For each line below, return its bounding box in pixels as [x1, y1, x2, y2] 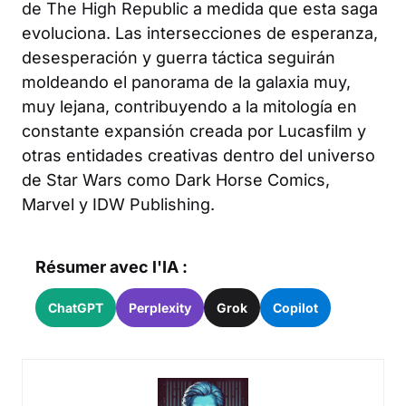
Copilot [273, 299, 318, 315]
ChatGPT [48, 299, 103, 315]
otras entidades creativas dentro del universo [22, 145, 375, 165]
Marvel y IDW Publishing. [22, 194, 215, 214]
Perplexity [129, 299, 191, 315]
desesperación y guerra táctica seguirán [22, 47, 335, 67]
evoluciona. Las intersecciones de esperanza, [22, 23, 378, 43]
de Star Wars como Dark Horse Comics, [22, 169, 330, 189]
